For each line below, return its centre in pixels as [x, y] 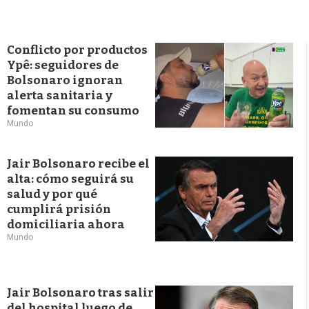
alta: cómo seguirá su [70, 179]
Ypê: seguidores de [63, 65]
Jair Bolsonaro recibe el [78, 164]
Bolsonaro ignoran [65, 80]
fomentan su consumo [73, 111]
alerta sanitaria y [60, 96]
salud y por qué [52, 194]
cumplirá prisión [59, 209]
